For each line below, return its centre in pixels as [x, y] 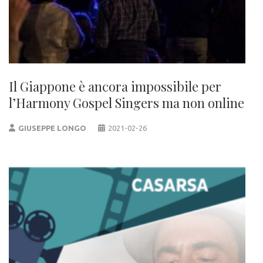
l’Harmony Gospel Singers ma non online [127, 102]
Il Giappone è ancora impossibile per [115, 86]
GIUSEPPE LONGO [53, 128]
